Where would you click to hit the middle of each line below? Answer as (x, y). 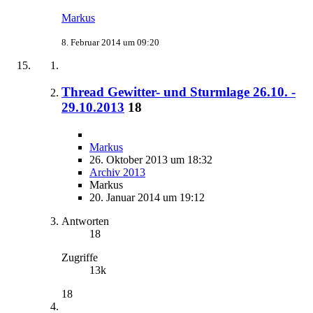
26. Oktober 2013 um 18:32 (151, 159)
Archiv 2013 (117, 172)
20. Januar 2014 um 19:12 (147, 197)
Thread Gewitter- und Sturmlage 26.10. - (179, 92)
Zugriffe (80, 257)
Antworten (85, 221)
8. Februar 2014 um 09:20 (110, 42)
